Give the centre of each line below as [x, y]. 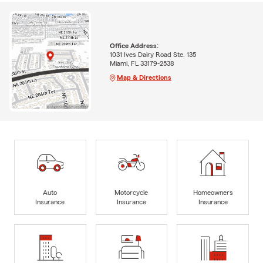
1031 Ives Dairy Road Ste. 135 [153, 54]
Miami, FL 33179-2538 [141, 63]
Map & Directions [144, 77]
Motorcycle [131, 192]
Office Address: [134, 45]
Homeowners [213, 192]
